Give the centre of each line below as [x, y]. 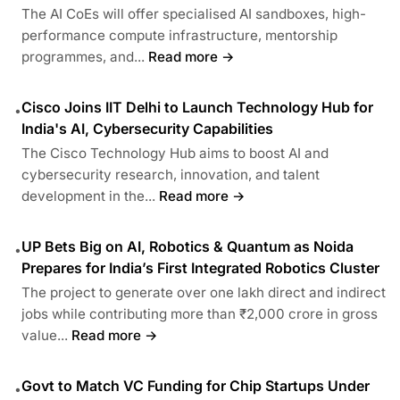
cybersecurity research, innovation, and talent [171, 174]
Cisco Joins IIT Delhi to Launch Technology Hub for [197, 107]
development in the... [88, 196]
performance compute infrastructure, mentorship [179, 35]
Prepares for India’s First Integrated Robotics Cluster [200, 267]
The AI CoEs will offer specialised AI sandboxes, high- [194, 13]
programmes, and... [83, 56]
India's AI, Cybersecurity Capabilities [147, 128]
